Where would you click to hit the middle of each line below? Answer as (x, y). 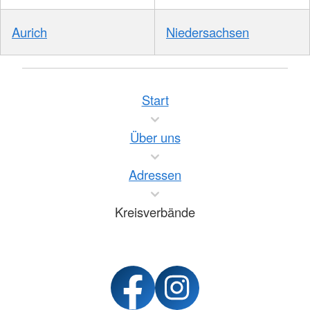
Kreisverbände (155, 212)
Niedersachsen (208, 31)
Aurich (29, 31)
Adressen (155, 175)
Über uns (155, 137)
